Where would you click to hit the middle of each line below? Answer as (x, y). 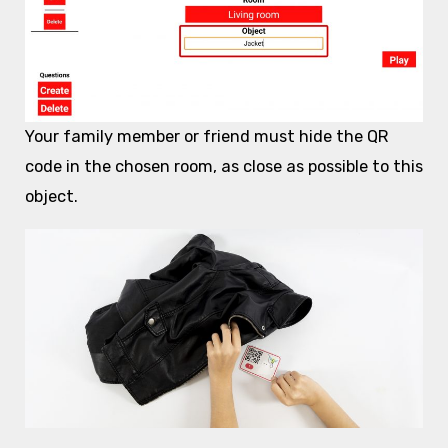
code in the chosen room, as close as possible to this (223, 167)
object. (51, 197)
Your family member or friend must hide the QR (206, 137)
